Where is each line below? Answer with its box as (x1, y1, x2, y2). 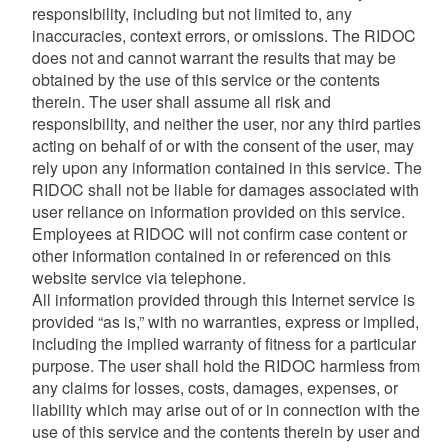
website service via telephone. (31, 266, 246, 289)
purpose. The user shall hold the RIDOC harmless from (31, 354, 420, 377)
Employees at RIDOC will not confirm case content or (31, 222, 407, 245)
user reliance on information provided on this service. (31, 200, 405, 223)
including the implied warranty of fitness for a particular (31, 332, 416, 355)
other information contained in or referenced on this (31, 244, 391, 267)
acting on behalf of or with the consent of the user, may (31, 134, 414, 157)
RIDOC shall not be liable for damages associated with (31, 178, 419, 201)
